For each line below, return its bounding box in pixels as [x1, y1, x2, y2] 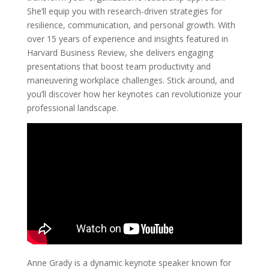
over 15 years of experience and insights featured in [26, 32, 228, 44]
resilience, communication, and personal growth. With [26, 19, 235, 31]
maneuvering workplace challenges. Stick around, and [26, 74, 234, 86]
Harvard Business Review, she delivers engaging [26, 46, 213, 58]
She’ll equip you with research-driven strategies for [26, 5, 222, 17]
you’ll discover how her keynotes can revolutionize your [26, 88, 241, 100]
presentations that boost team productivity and [26, 60, 211, 72]
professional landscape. [26, 101, 118, 113]
